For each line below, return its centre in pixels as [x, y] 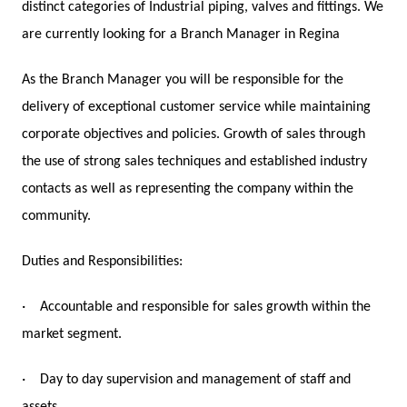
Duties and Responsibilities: [102, 262]
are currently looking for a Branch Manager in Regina [181, 35]
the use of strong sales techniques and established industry [194, 162]
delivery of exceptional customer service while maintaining [196, 108]
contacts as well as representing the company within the [188, 189]
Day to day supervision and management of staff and [195, 380]
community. [56, 217]
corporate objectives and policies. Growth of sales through [194, 135]
